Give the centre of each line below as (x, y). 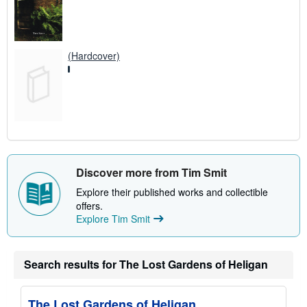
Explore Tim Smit (113, 218)
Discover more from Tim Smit (151, 172)
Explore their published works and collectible (172, 192)
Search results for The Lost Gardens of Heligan (146, 264)
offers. (89, 205)
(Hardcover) (94, 55)
